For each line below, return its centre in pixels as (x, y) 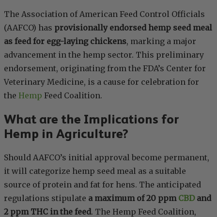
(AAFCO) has (29, 28)
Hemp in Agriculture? (66, 134)
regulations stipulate (46, 198)
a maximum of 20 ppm (133, 198)
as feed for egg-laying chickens (65, 41)
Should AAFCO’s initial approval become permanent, (107, 158)
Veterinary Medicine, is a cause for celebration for (101, 82)
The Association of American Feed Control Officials (104, 14)
